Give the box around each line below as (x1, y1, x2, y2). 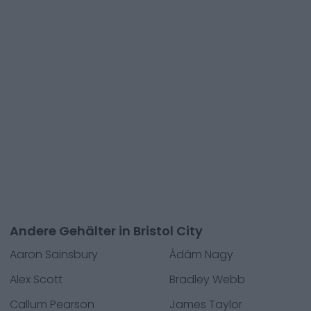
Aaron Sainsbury (10, 246, 98, 262)
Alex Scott (10, 271, 62, 287)
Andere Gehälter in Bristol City (10, 222, 203, 239)
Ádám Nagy (169, 246, 233, 262)
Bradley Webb (169, 271, 245, 287)
